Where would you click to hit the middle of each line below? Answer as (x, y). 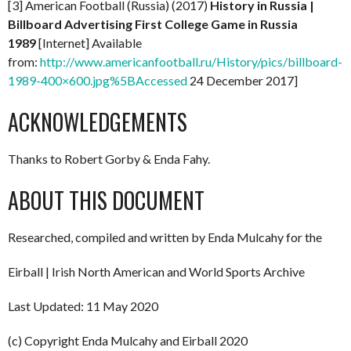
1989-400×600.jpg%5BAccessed (98, 80)
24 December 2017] (242, 80)
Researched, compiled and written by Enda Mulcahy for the (165, 237)
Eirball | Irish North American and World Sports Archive (156, 271)
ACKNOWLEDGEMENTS (98, 121)
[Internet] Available (89, 42)
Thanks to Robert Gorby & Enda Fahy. (109, 158)
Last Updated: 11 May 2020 (83, 306)
